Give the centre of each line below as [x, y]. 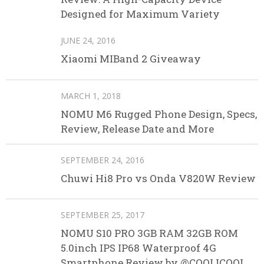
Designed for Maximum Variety [140, 14]
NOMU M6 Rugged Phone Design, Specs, [159, 114]
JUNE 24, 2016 [88, 41]
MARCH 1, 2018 [91, 95]
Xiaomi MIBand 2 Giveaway [131, 59]
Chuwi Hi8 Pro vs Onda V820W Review [158, 178]
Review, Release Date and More [137, 128]
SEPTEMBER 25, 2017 [103, 215]
